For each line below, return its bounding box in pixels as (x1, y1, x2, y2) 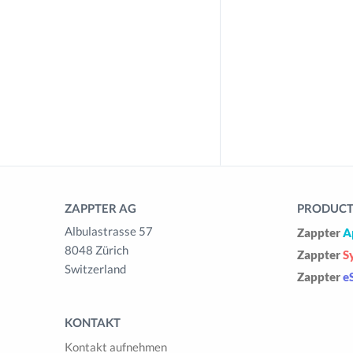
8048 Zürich (65, 243, 128, 257)
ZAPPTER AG (65, 201, 136, 215)
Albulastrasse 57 (65, 224, 153, 238)
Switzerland (65, 262, 126, 276)
